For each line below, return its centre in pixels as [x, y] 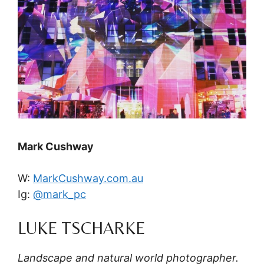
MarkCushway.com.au [88, 178]
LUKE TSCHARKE [82, 227]
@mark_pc [60, 194]
